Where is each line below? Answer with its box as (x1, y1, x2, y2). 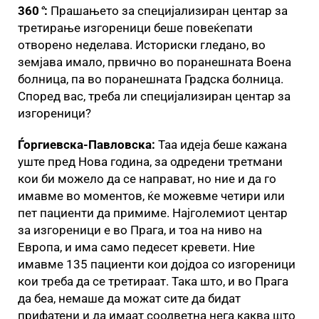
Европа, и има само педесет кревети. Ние (18, 239, 255, 254)
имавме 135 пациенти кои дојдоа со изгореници (18, 256, 296, 271)
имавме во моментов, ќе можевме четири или (18, 188, 285, 203)
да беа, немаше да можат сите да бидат (18, 291, 241, 305)
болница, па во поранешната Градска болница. (18, 71, 283, 86)
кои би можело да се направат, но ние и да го (18, 171, 276, 186)
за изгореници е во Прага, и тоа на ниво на (18, 222, 262, 237)
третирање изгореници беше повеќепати (18, 20, 253, 35)
